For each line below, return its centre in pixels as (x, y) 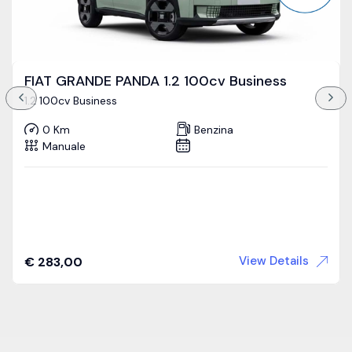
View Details (274, 260)
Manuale (64, 147)
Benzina (214, 130)
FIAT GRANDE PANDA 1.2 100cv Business (156, 81)
